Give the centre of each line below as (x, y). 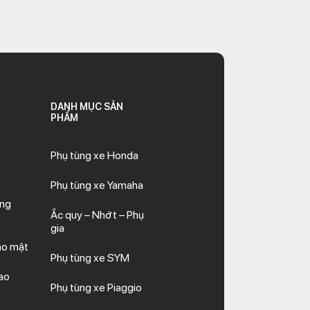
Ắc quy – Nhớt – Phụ (98, 215)
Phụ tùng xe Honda (95, 155)
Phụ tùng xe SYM (90, 258)
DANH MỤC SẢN (87, 107)
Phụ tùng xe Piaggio (97, 288)
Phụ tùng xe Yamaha (97, 185)
